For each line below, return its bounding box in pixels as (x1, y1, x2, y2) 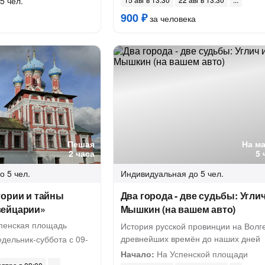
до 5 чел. (188, 167, 224, 179)
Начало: (120, 248, 154, 260)
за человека (147, 12, 196, 24)
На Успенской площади (154, 248, 248, 260)
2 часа (68, 147, 95, 159)
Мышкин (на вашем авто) (120, 202, 236, 216)
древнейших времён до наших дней (120, 232, 260, 244)
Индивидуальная (120, 167, 186, 179)
